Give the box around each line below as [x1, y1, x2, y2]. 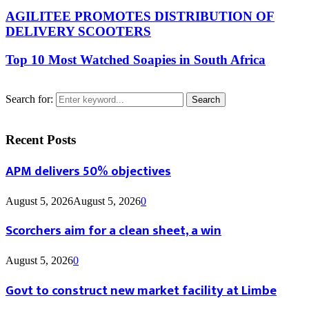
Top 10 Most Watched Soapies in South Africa [6, 52, 266, 67]
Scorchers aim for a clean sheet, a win [6, 220, 221, 242]
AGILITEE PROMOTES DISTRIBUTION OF [6, 9, 275, 24]
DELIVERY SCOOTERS [6, 24, 151, 39]
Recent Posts [6, 132, 76, 148]
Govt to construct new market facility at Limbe [6, 279, 277, 301]
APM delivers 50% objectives [6, 160, 171, 182]
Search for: [6, 93, 53, 106]
